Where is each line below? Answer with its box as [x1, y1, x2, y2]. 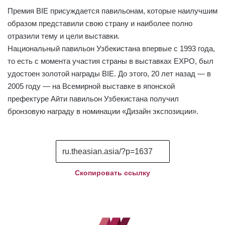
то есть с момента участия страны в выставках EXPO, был [8, 57, 213, 66]
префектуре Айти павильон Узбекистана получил [8, 94, 179, 103]
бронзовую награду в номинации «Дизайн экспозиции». [8, 107, 198, 116]
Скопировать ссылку [75, 169, 150, 177]
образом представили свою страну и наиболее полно [8, 19, 192, 28]
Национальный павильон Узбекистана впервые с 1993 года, [8, 44, 215, 53]
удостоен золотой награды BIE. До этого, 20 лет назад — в [8, 69, 211, 78]
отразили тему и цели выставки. [8, 32, 120, 41]
